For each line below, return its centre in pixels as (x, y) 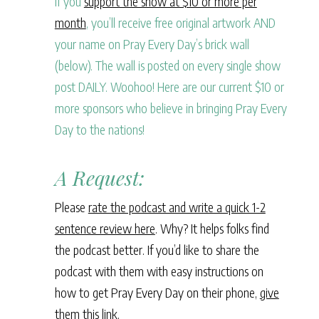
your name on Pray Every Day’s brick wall (152, 44)
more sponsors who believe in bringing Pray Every (171, 108)
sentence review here (105, 229)
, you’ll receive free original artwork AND (181, 23)
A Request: (99, 178)
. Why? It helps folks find (212, 229)
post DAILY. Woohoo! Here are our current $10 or (169, 87)
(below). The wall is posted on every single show (167, 66)
